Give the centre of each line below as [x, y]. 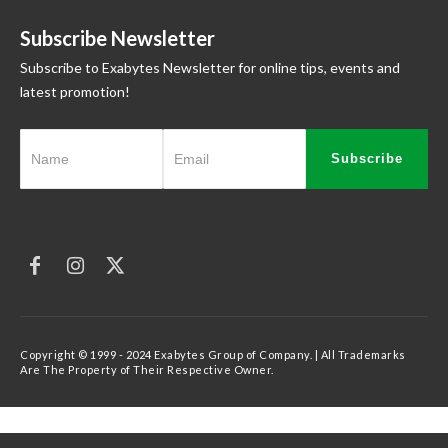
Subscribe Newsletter [117, 37]
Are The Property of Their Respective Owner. [147, 369]
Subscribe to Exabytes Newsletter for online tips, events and [210, 67]
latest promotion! [75, 91]
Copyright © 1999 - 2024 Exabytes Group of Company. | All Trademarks [213, 354]
